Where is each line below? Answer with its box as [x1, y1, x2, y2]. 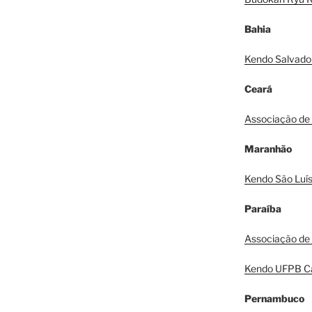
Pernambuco [244, 292, 304, 305]
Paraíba [244, 203, 281, 215]
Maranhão [244, 143, 292, 155]
